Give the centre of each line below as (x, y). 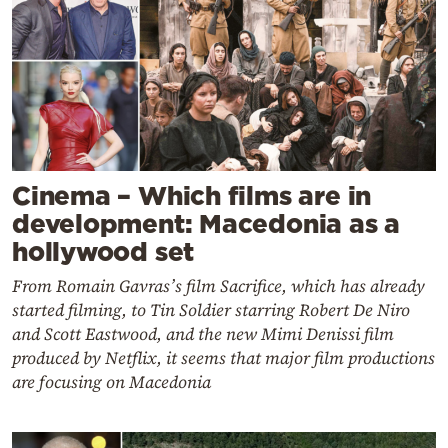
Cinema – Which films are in (192, 195)
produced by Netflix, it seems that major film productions (223, 357)
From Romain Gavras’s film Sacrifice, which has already (218, 285)
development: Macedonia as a (206, 223)
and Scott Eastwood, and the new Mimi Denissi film (203, 333)
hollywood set (103, 251)
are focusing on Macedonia (111, 381)
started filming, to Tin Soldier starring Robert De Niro (211, 309)
